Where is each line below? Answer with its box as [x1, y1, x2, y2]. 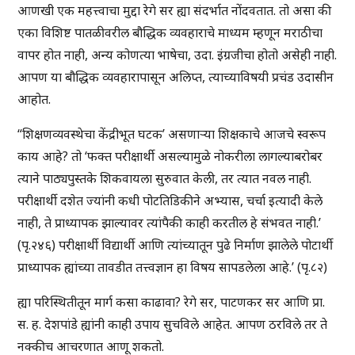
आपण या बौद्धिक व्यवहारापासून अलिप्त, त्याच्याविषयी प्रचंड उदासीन [17, 68, 334, 86]
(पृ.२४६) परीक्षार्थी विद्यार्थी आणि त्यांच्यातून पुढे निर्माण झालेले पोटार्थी [17, 236, 334, 254]
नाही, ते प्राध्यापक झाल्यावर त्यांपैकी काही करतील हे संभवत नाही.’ [17, 214, 322, 232]
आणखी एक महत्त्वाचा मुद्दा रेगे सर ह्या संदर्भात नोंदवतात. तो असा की [17, 2, 332, 20]
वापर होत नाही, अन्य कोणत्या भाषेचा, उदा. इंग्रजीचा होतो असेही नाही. [17, 46, 338, 64]
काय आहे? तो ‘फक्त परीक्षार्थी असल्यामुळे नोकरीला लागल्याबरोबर [17, 147, 323, 166]
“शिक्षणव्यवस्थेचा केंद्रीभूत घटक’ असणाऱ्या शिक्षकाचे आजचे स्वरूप [17, 125, 326, 143]
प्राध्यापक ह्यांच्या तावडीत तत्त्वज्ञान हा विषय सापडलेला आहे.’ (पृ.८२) [17, 258, 328, 277]
